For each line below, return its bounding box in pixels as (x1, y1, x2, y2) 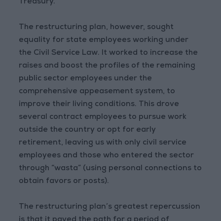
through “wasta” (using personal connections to (19, 165, 202, 173)
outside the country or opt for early (19, 126, 156, 134)
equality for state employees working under (19, 37, 189, 44)
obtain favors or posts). (19, 178, 110, 185)
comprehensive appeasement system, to (19, 88, 176, 96)
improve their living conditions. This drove (19, 101, 180, 109)
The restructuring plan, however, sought (19, 24, 174, 32)
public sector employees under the (19, 75, 152, 83)
